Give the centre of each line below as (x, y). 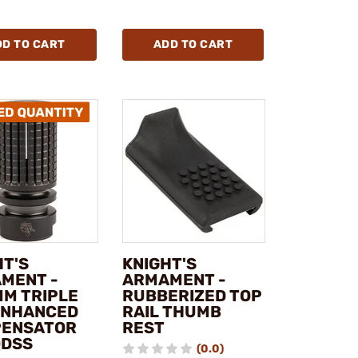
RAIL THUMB (171, 311)
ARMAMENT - (174, 279)
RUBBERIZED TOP (192, 295)
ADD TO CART (193, 45)
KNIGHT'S (159, 263)
